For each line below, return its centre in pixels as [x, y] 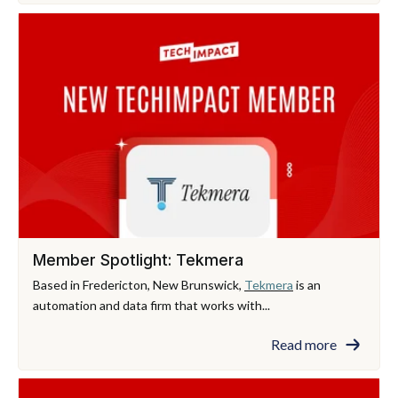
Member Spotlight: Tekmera [138, 259]
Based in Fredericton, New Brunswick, [139, 284]
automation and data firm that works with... [151, 305]
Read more [304, 344]
